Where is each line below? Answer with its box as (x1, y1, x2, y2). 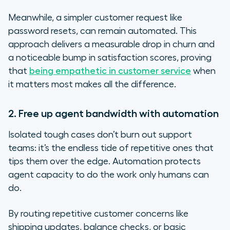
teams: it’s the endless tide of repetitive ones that (8, 143, 214, 153)
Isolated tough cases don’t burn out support (8, 130, 192, 140)
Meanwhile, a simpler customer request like (8, 13, 182, 23)
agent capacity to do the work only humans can (8, 170, 209, 180)
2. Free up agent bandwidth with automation (8, 108, 219, 119)
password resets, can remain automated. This (8, 26, 197, 36)
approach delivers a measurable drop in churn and (8, 40, 215, 49)
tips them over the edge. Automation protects (8, 157, 201, 166)
